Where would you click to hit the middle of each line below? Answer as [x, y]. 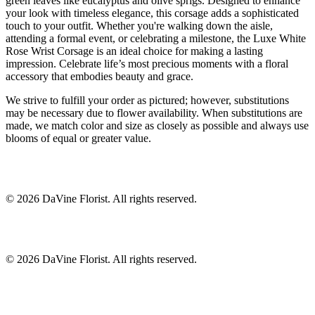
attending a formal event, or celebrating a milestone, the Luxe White [156, 39]
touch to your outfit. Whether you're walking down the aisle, [139, 26]
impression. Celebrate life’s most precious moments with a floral [147, 64]
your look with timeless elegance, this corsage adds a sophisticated [152, 13]
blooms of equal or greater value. [78, 139]
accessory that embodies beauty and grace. [99, 77]
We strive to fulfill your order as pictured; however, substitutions [147, 101]
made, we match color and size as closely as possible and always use [157, 126]
